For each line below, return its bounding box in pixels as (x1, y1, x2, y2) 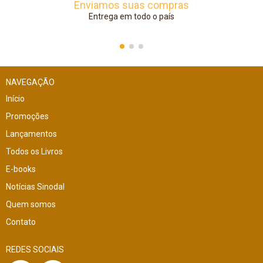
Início (6, 93, 25, 103)
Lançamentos (6, 129, 57, 139)
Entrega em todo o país (89, 11, 174, 21)
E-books (6, 164, 36, 174)
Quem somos (6, 199, 56, 209)
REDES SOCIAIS (6, 244, 64, 254)
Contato (6, 217, 36, 227)
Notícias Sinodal (6, 181, 65, 191)
